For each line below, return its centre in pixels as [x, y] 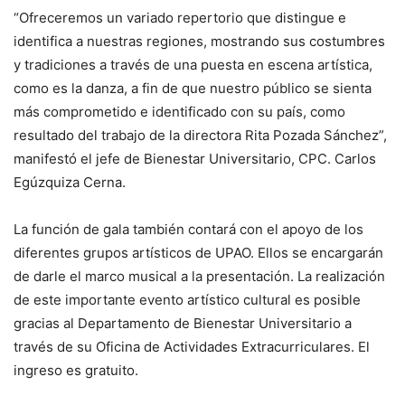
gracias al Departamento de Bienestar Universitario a [183, 324]
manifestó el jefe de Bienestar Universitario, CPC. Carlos [195, 159]
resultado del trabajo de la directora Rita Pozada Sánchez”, [200, 136]
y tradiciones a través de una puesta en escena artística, [193, 65]
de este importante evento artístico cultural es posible [187, 300]
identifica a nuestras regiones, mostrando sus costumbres [199, 42]
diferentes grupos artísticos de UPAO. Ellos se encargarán [198, 253]
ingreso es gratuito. [76, 371]
